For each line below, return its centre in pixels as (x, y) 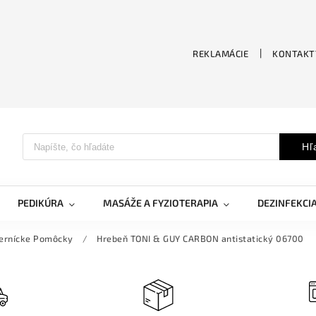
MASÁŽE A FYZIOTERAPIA (160, 203)
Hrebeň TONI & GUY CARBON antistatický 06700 (200, 238)
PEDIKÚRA (41, 203)
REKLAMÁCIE (221, 53)
